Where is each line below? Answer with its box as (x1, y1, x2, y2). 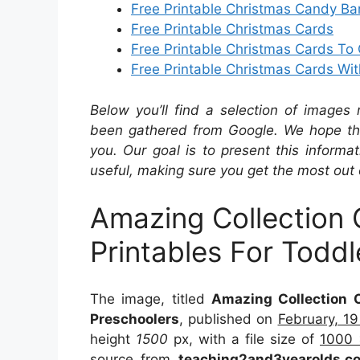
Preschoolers (90, 310, 179, 327)
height (90, 330, 136, 347)
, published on (179, 310, 278, 327)
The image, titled (90, 290, 212, 307)
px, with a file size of (168, 330, 320, 347)
